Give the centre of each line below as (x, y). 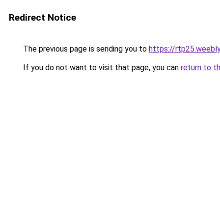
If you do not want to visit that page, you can (101, 68)
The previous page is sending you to (85, 49)
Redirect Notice (42, 17)
